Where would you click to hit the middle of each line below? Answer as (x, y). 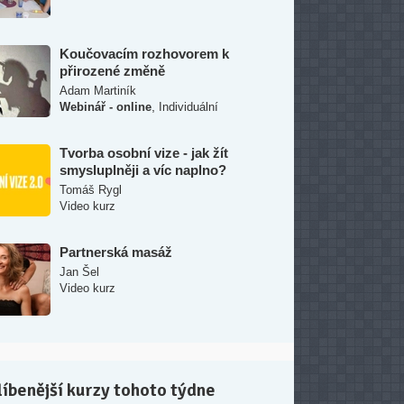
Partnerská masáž (116, 252)
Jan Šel (79, 272)
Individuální (188, 107)
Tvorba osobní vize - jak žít (144, 153)
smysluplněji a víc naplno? (143, 170)
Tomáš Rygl (91, 190)
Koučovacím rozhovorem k (144, 54)
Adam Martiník (98, 91)
